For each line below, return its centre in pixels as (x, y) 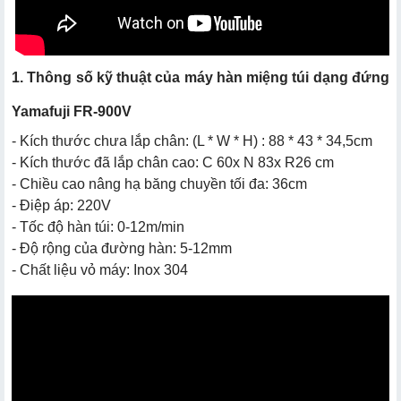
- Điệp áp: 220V (61, 206)
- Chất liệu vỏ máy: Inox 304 (100, 270)
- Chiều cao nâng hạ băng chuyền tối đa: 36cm (159, 184)
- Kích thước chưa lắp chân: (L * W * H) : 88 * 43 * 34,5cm (192, 141)
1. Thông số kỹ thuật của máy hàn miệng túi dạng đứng (200, 78)
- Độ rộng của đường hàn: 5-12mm (122, 249)
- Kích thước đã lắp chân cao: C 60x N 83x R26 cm (173, 163)
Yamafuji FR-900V (72, 112)
